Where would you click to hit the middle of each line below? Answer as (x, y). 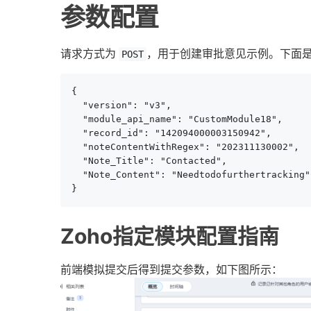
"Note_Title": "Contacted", (149, 161)
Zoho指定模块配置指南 (170, 236)
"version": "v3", (121, 106)
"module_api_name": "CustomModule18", (177, 119)
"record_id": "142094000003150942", (171, 133)
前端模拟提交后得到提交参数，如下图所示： (171, 269)
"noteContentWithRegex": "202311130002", (185, 147)
